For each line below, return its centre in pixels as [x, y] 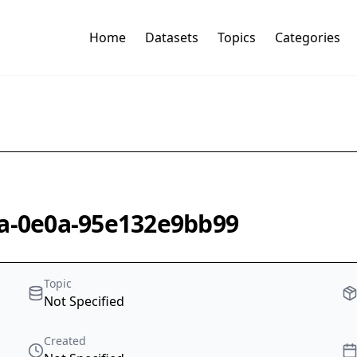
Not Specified [84, 302]
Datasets [171, 38]
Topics [236, 38]
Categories [307, 38]
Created [65, 341]
